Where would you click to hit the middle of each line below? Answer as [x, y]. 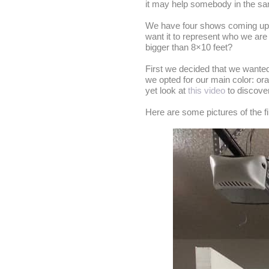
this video [207, 90]
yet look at [167, 90]
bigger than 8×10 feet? [189, 47]
